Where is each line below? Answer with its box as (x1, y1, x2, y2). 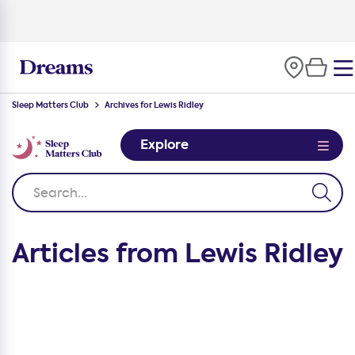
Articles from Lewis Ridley (12, 236, 343, 272)
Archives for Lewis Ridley (105, 100, 204, 111)
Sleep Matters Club (12, 100, 89, 111)
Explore (140, 136, 189, 154)
